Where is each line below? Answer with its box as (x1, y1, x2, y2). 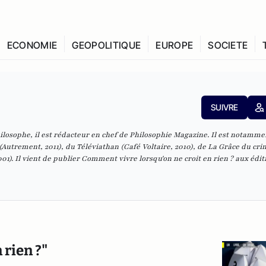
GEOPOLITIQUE (72, 39, 141, 51)
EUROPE (156, 39, 194, 51)
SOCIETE (208, 39, 248, 51)
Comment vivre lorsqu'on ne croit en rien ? (81, 154, 233, 163)
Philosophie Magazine (129, 130, 207, 140)
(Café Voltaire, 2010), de (119, 142, 208, 151)
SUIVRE (210, 102, 238, 112)
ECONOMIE (7, 39, 58, 51)
